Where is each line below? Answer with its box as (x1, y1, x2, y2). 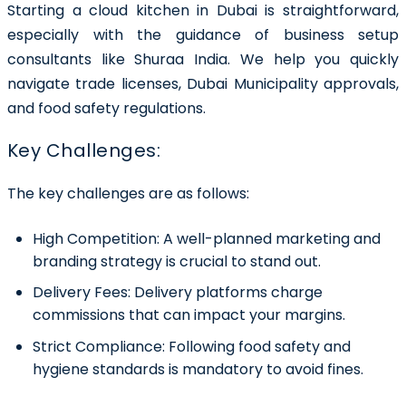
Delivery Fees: (33, 282, 130, 304)
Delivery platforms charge (130, 282, 323, 304)
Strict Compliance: (33, 335, 169, 357)
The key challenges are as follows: (7, 182, 253, 204)
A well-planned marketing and (163, 227, 381, 249)
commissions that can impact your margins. (33, 304, 345, 326)
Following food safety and (169, 335, 351, 357)
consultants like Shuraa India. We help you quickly (7, 48, 399, 70)
